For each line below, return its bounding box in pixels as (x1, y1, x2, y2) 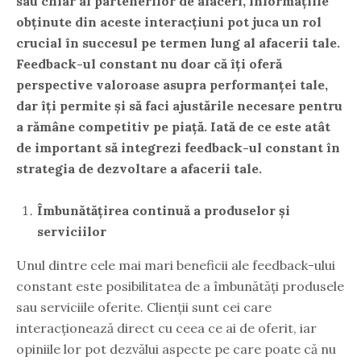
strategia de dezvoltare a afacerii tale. (16, 160, 262, 176)
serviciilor (37, 222, 106, 239)
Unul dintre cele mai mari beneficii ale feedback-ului (16, 256, 335, 273)
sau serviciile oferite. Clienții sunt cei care (16, 298, 272, 315)
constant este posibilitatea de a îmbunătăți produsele (16, 277, 344, 294)
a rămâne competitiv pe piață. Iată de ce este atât (16, 118, 330, 135)
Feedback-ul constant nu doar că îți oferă (16, 55, 282, 72)
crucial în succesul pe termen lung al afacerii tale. (16, 34, 340, 51)
